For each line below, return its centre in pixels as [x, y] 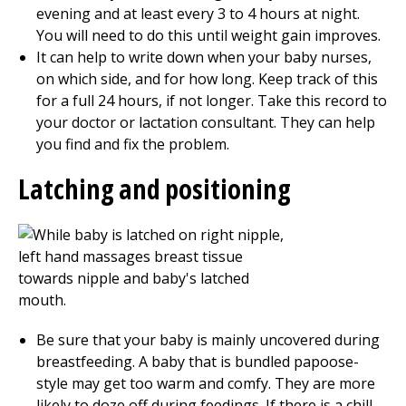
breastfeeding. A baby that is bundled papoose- [198, 362]
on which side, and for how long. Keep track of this [207, 79]
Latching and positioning [155, 189]
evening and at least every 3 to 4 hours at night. [198, 14]
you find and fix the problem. [135, 144]
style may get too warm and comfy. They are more [206, 383]
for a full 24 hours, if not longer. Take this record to [212, 101]
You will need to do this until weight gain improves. [208, 35]
